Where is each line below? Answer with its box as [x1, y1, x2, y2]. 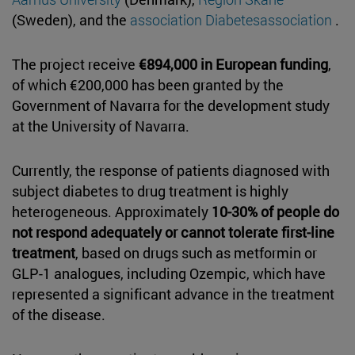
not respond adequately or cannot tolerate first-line [12, 222, 334, 242]
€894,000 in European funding [139, 54, 328, 74]
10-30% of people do [212, 201, 339, 221]
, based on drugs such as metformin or [75, 242, 317, 262]
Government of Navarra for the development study [12, 95, 330, 115]
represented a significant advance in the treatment [12, 284, 334, 303]
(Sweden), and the [12, 10, 130, 29]
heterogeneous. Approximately [12, 201, 212, 221]
